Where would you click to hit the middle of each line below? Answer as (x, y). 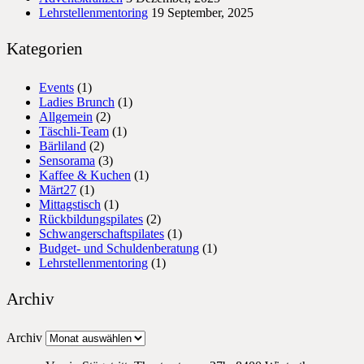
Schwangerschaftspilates (102, 234)
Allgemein (66, 117)
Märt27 (58, 190)
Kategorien (45, 49)
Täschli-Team (74, 132)
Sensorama (67, 161)
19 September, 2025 (202, 13)
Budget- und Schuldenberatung (119, 249)
